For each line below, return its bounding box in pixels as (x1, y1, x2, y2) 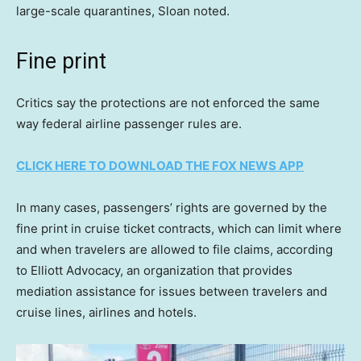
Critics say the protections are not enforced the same (16, 94, 320, 110)
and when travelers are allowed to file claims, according (16, 241, 333, 257)
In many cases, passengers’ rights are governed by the (16, 199, 327, 215)
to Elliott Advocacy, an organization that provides (16, 262, 293, 278)
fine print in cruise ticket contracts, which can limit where (16, 220, 342, 236)
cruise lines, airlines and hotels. (16, 304, 197, 320)
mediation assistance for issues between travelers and (16, 283, 327, 299)
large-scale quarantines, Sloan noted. (16, 2, 230, 19)
